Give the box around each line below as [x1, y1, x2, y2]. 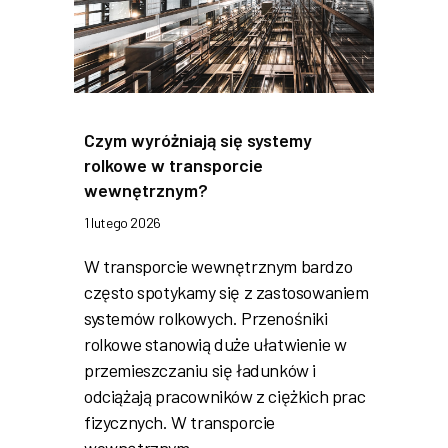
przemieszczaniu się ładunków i [84, 359, 316, 382]
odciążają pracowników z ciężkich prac [84, 385, 366, 408]
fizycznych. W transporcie [84, 411, 276, 434]
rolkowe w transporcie [84, 154, 263, 177]
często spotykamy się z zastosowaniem [84, 281, 369, 304]
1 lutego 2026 [84, 214, 161, 232]
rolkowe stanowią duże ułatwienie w [84, 333, 347, 356]
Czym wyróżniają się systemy [84, 129, 312, 152]
